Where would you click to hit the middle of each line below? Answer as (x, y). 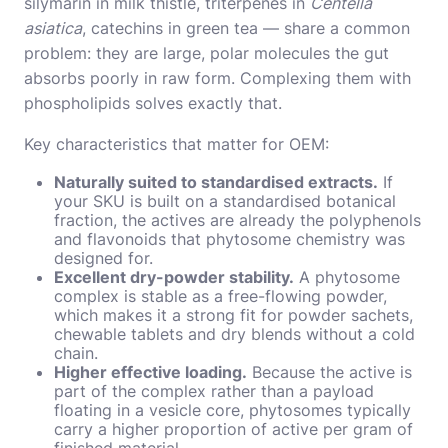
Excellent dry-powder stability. (174, 276)
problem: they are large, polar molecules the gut (206, 52)
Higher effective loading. (150, 371)
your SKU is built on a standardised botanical (225, 200)
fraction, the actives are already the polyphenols (237, 219)
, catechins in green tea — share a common (246, 27)
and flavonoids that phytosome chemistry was (229, 238)
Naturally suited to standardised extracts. (216, 181)
